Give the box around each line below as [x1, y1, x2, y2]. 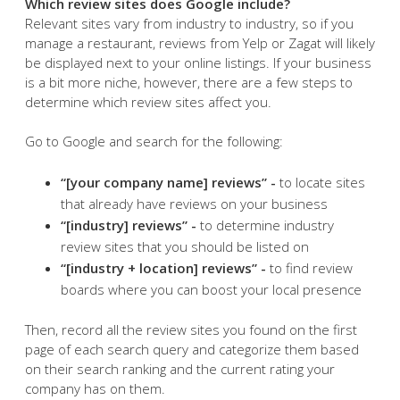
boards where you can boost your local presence [61, 279, 362, 298]
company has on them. [25, 379, 165, 397]
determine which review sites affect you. [25, 92, 271, 111]
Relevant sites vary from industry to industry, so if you [25, 13, 354, 32]
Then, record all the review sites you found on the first [25, 321, 357, 338]
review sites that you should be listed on [61, 237, 309, 255]
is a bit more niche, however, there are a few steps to [25, 72, 353, 91]
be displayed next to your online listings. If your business [25, 53, 371, 71]
